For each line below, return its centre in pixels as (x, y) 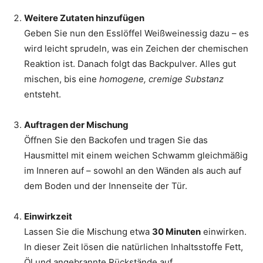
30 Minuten (176, 231)
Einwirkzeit (48, 216)
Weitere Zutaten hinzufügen (84, 18)
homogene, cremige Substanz (161, 79)
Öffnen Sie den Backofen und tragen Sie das (116, 140)
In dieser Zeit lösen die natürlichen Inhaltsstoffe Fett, (134, 247)
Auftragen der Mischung (76, 124)
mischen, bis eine (62, 79)
